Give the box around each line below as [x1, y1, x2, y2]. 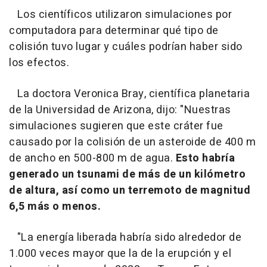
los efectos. [9, 54, 69, 71]
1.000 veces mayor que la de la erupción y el [9, 245, 231, 262]
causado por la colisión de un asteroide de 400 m [9, 133, 256, 150]
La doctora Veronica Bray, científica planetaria [9, 85, 250, 102]
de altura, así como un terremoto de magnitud [9, 182, 250, 198]
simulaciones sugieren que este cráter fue [9, 117, 223, 134]
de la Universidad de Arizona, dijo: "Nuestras [9, 101, 231, 118]
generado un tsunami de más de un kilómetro [9, 166, 246, 182]
